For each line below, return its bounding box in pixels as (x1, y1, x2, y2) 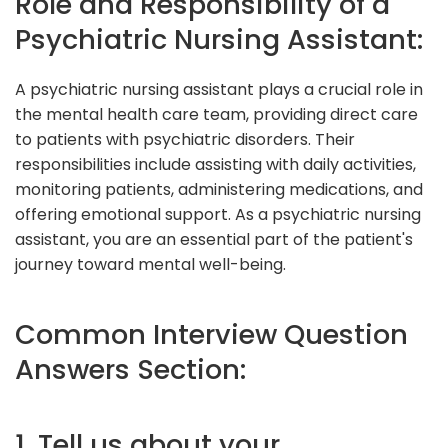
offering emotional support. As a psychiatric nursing (15, 202, 421, 226)
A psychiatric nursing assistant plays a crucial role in (15, 77, 423, 101)
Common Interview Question (15, 314, 408, 354)
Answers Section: (15, 349, 246, 389)
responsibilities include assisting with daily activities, (15, 152, 416, 176)
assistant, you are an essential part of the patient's (15, 227, 413, 251)
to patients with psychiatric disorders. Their (15, 127, 355, 151)
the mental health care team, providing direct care (15, 102, 418, 126)
